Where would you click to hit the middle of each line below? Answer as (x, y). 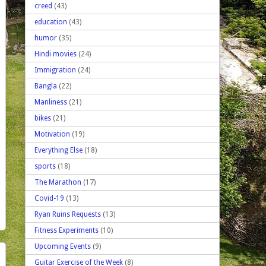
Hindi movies (56, 54)
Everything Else (58, 150)
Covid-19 (49, 198)
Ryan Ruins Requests (68, 214)
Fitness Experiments (66, 230)
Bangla (46, 86)
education (51, 22)
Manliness (51, 102)
